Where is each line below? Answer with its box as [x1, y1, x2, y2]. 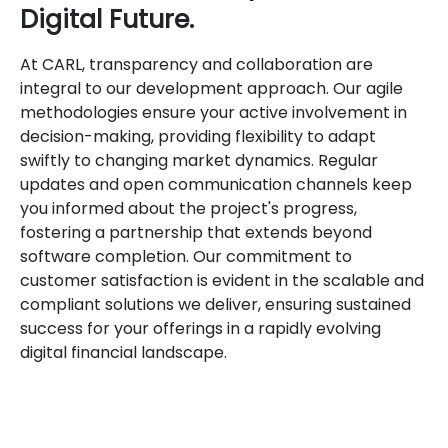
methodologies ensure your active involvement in [20, 101, 407, 125]
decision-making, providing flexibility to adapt [20, 125, 376, 149]
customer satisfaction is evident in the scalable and [20, 269, 424, 293]
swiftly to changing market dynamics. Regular [20, 149, 378, 173]
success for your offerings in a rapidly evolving [20, 317, 381, 341]
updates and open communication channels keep [20, 173, 412, 197]
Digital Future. [20, 2, 194, 38]
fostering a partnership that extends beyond [20, 221, 372, 245]
